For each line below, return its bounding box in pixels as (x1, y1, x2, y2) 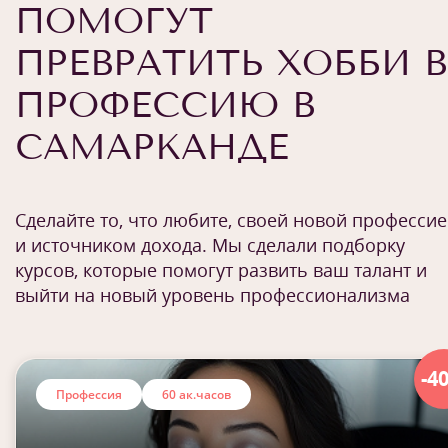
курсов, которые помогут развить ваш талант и (15, 258, 427, 282)
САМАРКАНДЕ (15, 125, 289, 168)
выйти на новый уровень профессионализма (15, 283, 410, 307)
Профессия (56, 386, 122, 403)
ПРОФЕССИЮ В (15, 83, 315, 126)
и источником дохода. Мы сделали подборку (15, 233, 405, 257)
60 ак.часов (162, 386, 231, 403)
